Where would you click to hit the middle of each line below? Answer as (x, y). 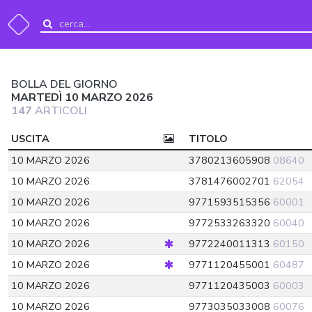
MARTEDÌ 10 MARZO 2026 (82, 97)
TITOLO (208, 139)
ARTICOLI (60, 111)
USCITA (30, 139)
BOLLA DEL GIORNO (64, 84)
